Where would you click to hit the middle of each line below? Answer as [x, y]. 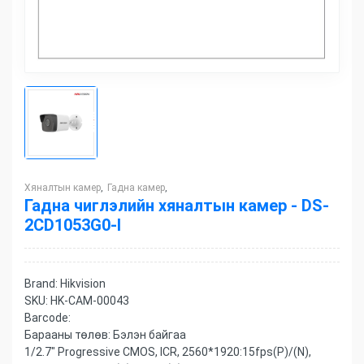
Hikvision [83, 283]
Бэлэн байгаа [149, 334]
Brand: [41, 283]
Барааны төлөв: [69, 334]
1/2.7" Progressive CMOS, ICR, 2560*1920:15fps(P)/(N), [168, 351]
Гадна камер [136, 187]
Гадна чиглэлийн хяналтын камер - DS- [177, 205]
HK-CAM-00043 [90, 300]
